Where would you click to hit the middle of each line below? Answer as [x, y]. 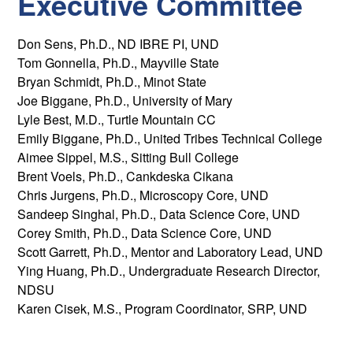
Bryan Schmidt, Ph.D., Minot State [112, 81]
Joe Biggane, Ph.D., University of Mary [125, 100]
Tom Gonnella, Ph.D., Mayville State [119, 62]
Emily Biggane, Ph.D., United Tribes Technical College [170, 138]
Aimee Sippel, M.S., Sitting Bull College [128, 157]
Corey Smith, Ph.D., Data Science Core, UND [145, 232]
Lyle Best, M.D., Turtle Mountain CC [117, 119]
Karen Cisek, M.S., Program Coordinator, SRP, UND [163, 308]
